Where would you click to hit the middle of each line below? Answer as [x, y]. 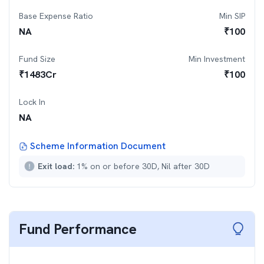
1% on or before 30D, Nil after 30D [143, 166]
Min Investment [217, 59]
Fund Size [37, 59]
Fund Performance [78, 229]
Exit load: [57, 166]
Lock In [32, 102]
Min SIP [232, 16]
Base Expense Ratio [56, 16]
